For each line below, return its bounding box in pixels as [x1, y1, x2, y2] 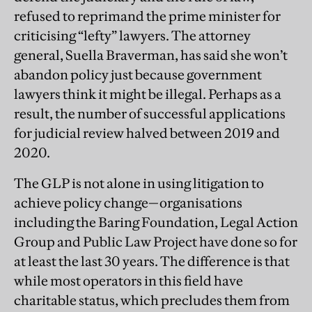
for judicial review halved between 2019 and [14, 125, 280, 142]
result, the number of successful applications [14, 105, 286, 123]
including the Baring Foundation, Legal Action [14, 214, 298, 231]
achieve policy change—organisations [14, 194, 242, 212]
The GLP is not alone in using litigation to [14, 175, 264, 192]
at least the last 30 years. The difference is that [14, 253, 290, 270]
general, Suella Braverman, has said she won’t [14, 47, 288, 64]
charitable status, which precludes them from [14, 292, 290, 309]
